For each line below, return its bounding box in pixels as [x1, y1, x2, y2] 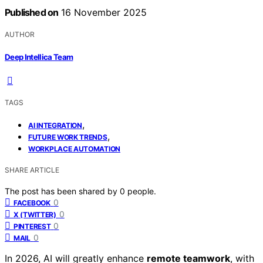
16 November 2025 [58, 6, 147, 19]
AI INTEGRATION [28, 120, 82, 130]
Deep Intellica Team [5, 52, 73, 62]
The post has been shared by [5, 186, 120, 196]
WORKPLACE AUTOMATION [28, 144, 120, 153]
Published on [5, 6, 59, 19]
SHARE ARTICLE [5, 165, 59, 174]
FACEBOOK [14, 198, 50, 207]
